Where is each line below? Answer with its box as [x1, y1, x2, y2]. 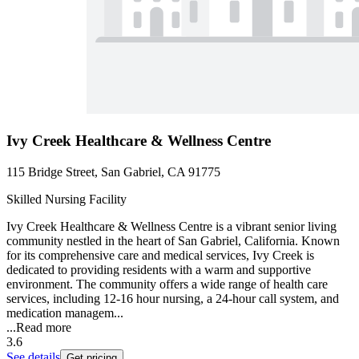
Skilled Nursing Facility [6, 192, 127, 206]
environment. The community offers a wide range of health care [6, 276, 328, 291]
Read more [16, 320, 71, 334]
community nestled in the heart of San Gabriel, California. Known [6, 233, 340, 248]
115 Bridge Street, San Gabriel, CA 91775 [6, 164, 220, 179]
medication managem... [6, 305, 123, 320]
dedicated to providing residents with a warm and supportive [6, 262, 311, 276]
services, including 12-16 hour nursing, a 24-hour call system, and [6, 291, 339, 305]
